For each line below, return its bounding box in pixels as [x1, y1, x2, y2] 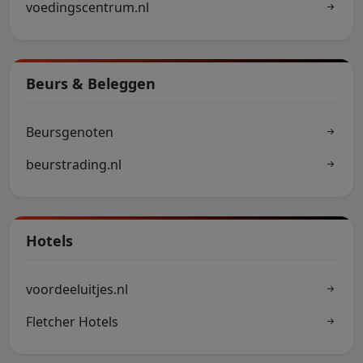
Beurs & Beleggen [26, 74, 156, 93]
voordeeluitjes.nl [26, 280, 128, 298]
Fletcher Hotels [26, 313, 118, 331]
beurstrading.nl [26, 156, 122, 173]
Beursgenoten [26, 123, 113, 141]
